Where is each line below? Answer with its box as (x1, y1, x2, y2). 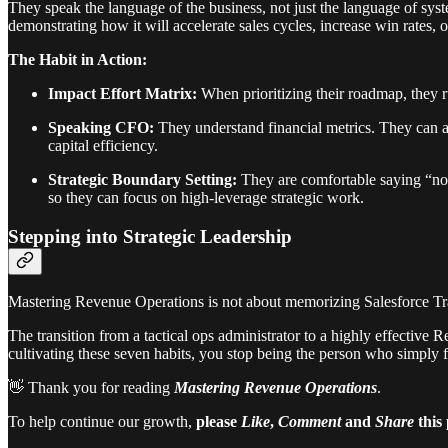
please (196, 413, 241, 431)
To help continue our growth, (8, 413, 196, 431)
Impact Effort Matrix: (48, 84, 197, 102)
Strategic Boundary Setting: (48, 170, 237, 188)
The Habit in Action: (8, 50, 147, 68)
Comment (278, 413, 341, 431)
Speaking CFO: (48, 118, 154, 136)
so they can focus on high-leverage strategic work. (48, 188, 364, 206)
